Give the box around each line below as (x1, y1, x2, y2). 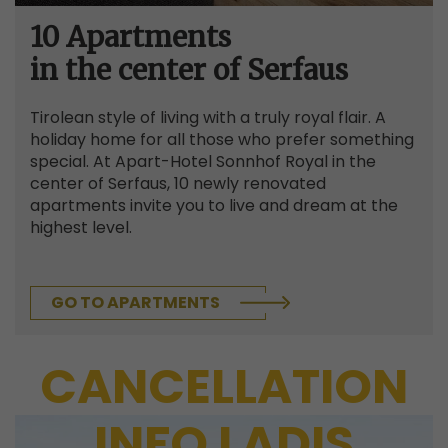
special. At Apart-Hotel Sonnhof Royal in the (30, 149, 376, 173)
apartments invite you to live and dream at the (30, 193, 398, 217)
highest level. (30, 215, 132, 239)
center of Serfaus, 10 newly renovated (30, 171, 326, 195)
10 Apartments (30, 18, 231, 55)
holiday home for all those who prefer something (30, 127, 414, 151)
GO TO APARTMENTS (51, 290, 220, 314)
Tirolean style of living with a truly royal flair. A (30, 105, 386, 129)
